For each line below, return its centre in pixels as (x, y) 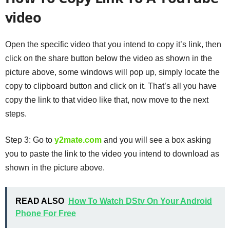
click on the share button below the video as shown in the (109, 58)
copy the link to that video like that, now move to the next (107, 100)
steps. (16, 113)
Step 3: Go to (30, 140)
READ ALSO (40, 201)
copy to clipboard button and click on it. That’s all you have (111, 86)
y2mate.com (78, 140)
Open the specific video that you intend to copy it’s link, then (113, 44)
